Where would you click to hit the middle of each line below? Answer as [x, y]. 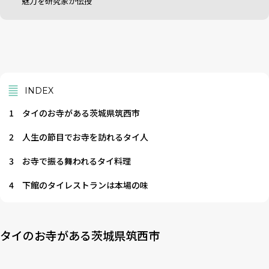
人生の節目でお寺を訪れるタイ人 [85, 137]
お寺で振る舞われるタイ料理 [77, 161]
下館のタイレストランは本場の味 [85, 185]
